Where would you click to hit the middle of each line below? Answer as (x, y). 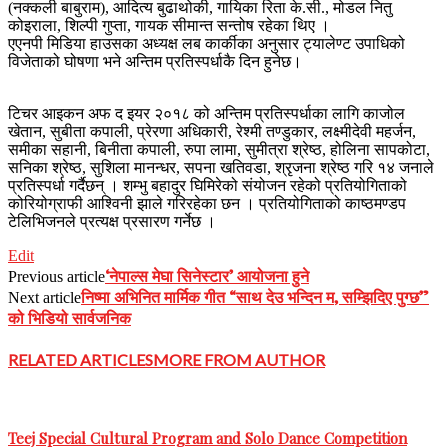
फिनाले (53, 399)
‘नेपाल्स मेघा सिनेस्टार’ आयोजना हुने (207, 276)
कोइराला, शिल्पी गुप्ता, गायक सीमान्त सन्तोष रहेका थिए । (169, 26)
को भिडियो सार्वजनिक (69, 318)
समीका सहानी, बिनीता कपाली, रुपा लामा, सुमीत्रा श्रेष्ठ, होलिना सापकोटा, (219, 150)
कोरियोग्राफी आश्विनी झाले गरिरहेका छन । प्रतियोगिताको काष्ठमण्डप (207, 204)
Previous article (56, 277)
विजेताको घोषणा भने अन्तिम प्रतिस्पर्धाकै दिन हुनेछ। (155, 62)
